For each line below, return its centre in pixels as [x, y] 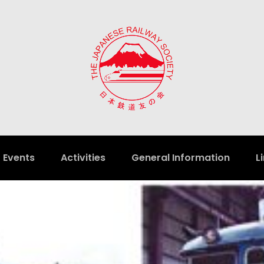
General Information [181, 158]
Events [19, 158]
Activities [83, 158]
